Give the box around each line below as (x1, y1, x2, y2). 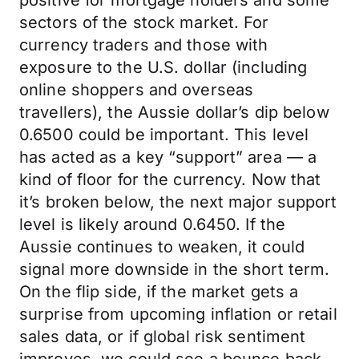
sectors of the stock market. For (19, 13, 269, 32)
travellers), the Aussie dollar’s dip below (19, 103, 329, 122)
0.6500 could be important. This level (19, 125, 309, 144)
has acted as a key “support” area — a (19, 147, 317, 167)
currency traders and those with (19, 35, 268, 54)
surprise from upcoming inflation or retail (19, 305, 337, 324)
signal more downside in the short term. (19, 260, 330, 279)
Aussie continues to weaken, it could (19, 237, 305, 256)
